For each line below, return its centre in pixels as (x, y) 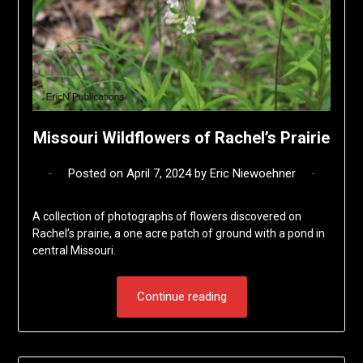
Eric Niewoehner (252, 174)
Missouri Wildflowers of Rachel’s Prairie (181, 138)
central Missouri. (74, 251)
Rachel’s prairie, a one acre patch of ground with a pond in (178, 234)
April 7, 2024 (158, 174)
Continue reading (181, 297)
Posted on (97, 174)
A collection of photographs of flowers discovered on (167, 217)
